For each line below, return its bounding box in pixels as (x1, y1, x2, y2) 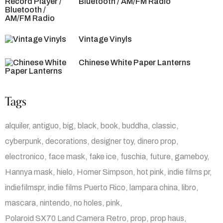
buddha (122, 121, 148, 130)
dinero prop (137, 137, 176, 146)
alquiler (5, 121, 28, 130)
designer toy (91, 137, 133, 146)
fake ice (89, 152, 116, 161)
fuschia (120, 152, 146, 161)
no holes (74, 199, 102, 208)
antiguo (32, 121, 59, 130)
